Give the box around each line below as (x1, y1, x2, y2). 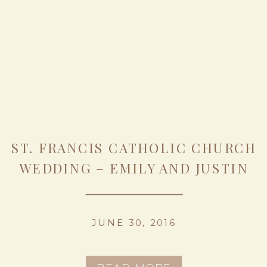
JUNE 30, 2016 (92, 216, 176, 229)
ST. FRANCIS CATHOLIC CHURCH (11, 139, 256, 157)
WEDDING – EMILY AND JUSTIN (19, 159, 249, 177)
